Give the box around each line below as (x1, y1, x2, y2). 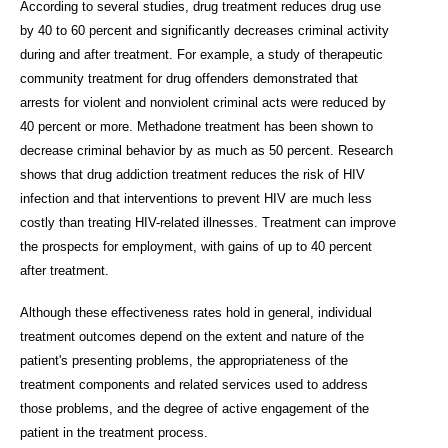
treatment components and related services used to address (20, 376, 368, 392)
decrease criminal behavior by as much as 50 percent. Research (20, 143, 393, 159)
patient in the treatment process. (20, 424, 208, 440)
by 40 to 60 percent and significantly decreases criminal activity (20, 23, 389, 39)
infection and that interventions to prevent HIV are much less (20, 191, 372, 207)
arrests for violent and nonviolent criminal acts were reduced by (20, 95, 386, 111)
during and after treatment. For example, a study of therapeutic (20, 47, 383, 63)
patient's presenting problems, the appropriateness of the (20, 352, 348, 368)
